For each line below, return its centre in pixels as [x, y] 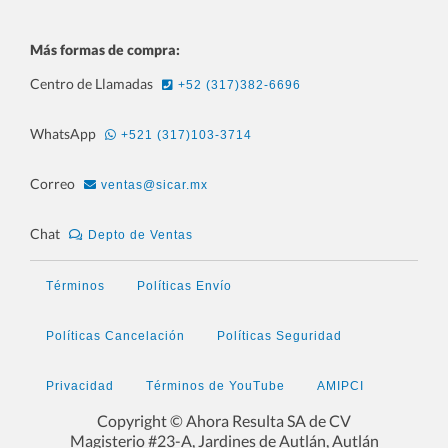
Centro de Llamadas [93, 83]
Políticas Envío [184, 285]
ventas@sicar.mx [152, 184]
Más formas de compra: [105, 49]
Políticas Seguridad [279, 335]
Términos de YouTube [215, 385]
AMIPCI [340, 385]
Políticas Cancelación [115, 335]
